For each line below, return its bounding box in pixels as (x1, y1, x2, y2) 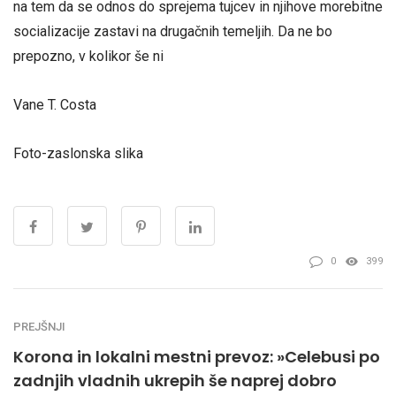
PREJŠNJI (13, 320, 65, 334)
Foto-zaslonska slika (13, 145, 143, 163)
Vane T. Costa (13, 95, 96, 113)
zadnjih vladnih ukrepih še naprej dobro (13, 369, 337, 392)
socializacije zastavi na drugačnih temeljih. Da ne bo (13, 22, 332, 40)
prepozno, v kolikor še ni (13, 47, 164, 65)
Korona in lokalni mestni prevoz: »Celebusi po (13, 346, 380, 369)
